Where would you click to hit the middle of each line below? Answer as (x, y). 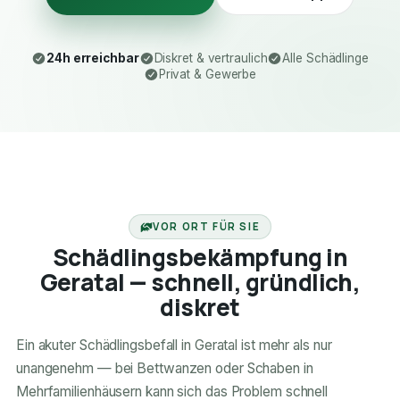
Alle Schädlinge (325, 58)
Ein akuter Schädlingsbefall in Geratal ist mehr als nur (174, 346)
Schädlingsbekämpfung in (200, 258)
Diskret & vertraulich (211, 58)
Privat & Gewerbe (208, 75)
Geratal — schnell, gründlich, (200, 283)
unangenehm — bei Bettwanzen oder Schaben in (164, 369)
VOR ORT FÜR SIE (207, 227)
